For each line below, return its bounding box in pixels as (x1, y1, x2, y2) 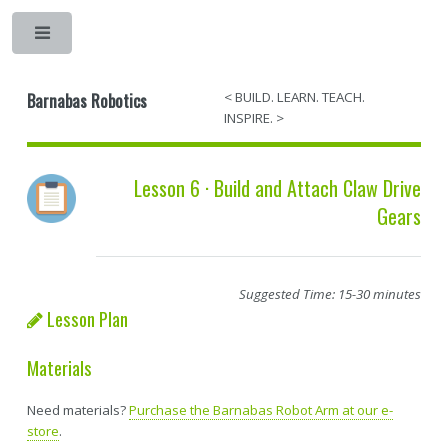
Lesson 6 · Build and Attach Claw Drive (134, 172, 422, 203)
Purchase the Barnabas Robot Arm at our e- (128, 401, 393, 420)
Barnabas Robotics (26, 87, 147, 113)
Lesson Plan (42, 304, 128, 332)
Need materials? (26, 401, 129, 420)
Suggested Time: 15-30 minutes (239, 284, 422, 303)
